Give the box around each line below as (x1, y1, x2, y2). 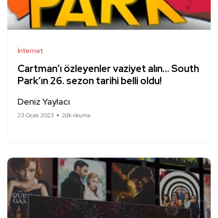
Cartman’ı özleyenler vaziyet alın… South (18, 62, 199, 75)
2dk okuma (62, 111, 91, 119)
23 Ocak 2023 (18, 111, 54, 119)
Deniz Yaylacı (18, 96, 70, 107)
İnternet (18, 46, 43, 55)
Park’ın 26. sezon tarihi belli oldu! (18, 74, 162, 87)
